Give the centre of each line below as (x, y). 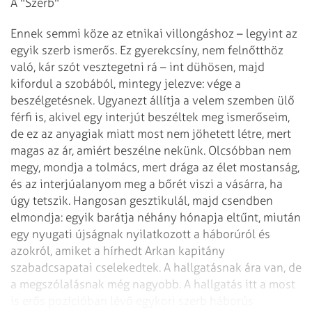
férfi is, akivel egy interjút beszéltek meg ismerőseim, (150, 117)
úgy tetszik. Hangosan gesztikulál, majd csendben (142, 201)
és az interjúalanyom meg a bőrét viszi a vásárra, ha (147, 184)
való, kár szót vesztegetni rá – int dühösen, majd (138, 67)
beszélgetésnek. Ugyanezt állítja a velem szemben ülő (153, 101)
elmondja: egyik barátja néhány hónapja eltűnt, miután (156, 218)
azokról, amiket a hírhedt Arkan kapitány (118, 251)
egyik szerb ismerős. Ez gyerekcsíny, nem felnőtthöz (147, 50)
